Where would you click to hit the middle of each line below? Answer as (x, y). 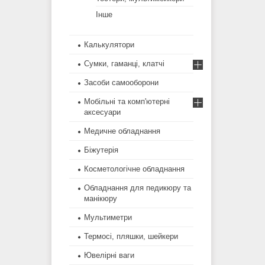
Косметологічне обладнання (134, 169)
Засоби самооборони (121, 83)
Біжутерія (101, 150)
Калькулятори (109, 45)
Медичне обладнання (122, 131)
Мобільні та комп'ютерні (127, 102)
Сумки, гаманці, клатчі (124, 64)
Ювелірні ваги (109, 256)
